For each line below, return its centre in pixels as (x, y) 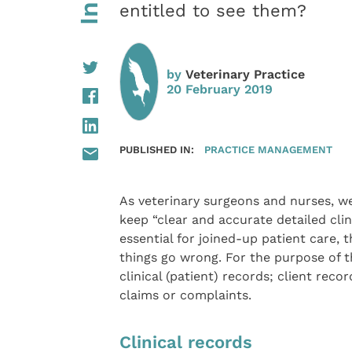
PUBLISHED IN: (156, 149)
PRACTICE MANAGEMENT (269, 149)
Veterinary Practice (245, 74)
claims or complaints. (185, 295)
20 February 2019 (219, 89)
